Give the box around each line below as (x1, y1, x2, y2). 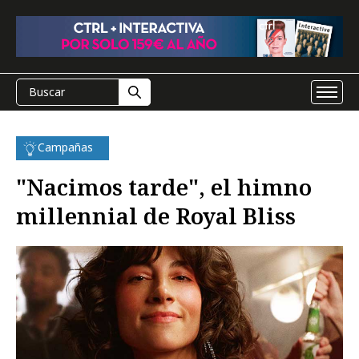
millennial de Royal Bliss (16, 200, 296, 231)
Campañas (38, 139, 93, 155)
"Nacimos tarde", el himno (16, 171, 312, 202)
